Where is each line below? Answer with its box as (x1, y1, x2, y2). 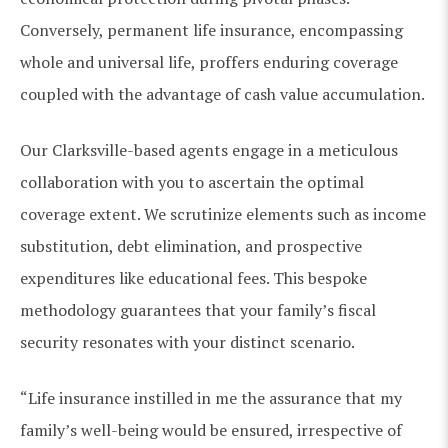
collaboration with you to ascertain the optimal (20, 170, 364, 193)
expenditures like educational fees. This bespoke (20, 266, 367, 289)
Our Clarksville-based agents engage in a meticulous (20, 138, 398, 161)
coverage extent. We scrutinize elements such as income (20, 202, 426, 225)
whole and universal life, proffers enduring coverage (20, 50, 398, 73)
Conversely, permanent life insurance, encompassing (20, 18, 403, 41)
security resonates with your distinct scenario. (20, 330, 355, 353)
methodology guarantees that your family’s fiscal (20, 298, 376, 321)
